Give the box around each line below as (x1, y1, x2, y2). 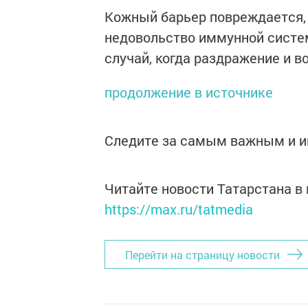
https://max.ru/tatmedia (104, 200, 253, 219)
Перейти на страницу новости (125, 247, 280, 262)
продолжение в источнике (104, 83, 273, 102)
